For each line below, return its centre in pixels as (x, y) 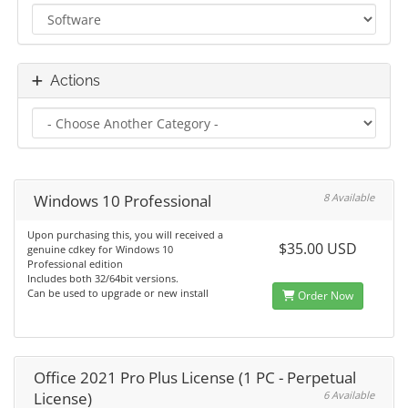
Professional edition (75, 264)
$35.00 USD (317, 249)
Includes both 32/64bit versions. (103, 278)
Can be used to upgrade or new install (118, 293)
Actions (71, 81)
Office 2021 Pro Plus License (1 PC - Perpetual (195, 377)
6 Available (349, 395)
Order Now (324, 296)
